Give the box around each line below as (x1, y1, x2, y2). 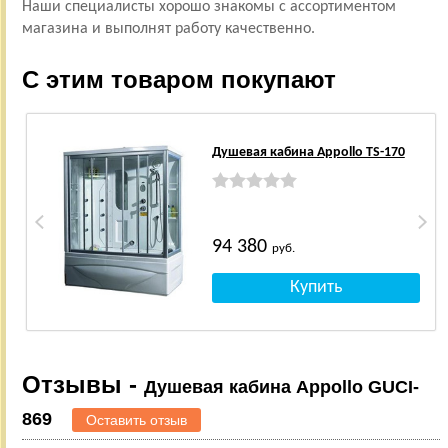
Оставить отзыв (85, 411, 187, 428)
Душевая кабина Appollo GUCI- (143, 376, 419, 397)
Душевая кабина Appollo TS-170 (211, 144, 405, 160)
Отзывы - (21, 370, 144, 398)
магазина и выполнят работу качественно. (21, 20, 319, 37)
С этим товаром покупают (21, 65, 336, 93)
